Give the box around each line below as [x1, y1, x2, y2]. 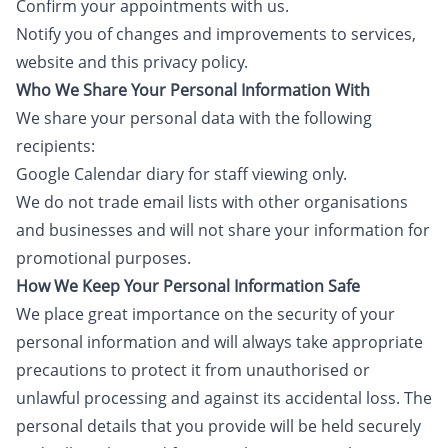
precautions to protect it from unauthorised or [16, 359, 370, 381]
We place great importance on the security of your [16, 303, 395, 325]
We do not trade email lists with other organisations [16, 191, 408, 213]
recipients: [16, 135, 95, 157]
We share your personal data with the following [16, 107, 372, 129]
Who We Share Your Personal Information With [16, 79, 370, 101]
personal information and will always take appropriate [16, 331, 423, 353]
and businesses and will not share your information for [16, 219, 430, 241]
